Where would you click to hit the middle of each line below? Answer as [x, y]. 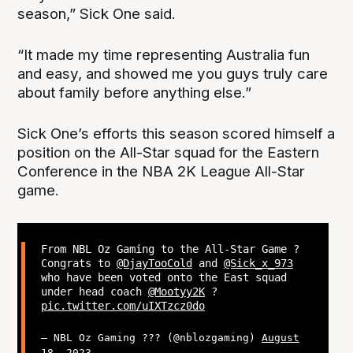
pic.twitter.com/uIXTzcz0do [123, 306]
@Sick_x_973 [258, 264]
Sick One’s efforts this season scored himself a [176, 134]
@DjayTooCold [154, 264]
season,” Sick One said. [97, 14]
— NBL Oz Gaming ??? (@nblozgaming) [151, 337]
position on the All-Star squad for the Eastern [169, 153]
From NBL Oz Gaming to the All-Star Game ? [170, 249]
